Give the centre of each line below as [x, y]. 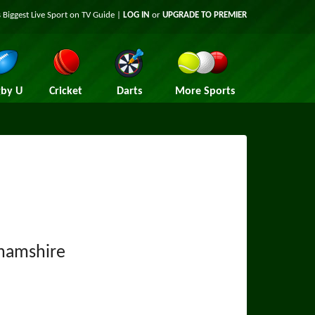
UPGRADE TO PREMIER [205, 15]
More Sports [205, 91]
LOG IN [136, 15]
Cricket [66, 91]
